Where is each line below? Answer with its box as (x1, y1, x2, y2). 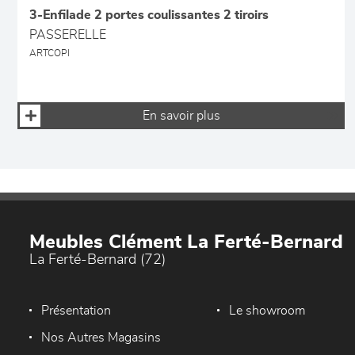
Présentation (41, 304, 111, 318)
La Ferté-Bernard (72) (29, 253, 166, 268)
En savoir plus (142, 109, 220, 123)
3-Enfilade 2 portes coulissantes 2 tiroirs (29, 9, 269, 22)
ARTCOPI (29, 49, 70, 59)
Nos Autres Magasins (41, 331, 161, 345)
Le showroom (229, 304, 306, 318)
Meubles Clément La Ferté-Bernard (29, 233, 343, 253)
